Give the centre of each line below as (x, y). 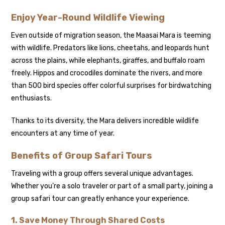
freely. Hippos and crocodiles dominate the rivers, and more (107, 73)
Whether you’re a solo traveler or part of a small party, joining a (112, 186)
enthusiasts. (32, 98)
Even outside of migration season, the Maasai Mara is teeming (111, 35)
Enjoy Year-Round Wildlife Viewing (88, 17)
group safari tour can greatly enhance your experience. (100, 198)
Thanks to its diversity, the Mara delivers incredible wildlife (105, 121)
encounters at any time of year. (63, 133)
